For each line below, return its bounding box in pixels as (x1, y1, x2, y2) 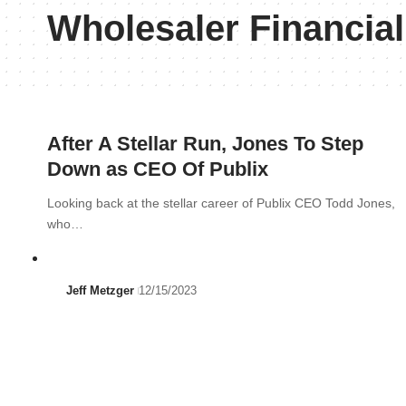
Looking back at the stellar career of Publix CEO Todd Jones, (47, 196, 395, 210)
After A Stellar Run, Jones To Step (47, 132, 363, 155)
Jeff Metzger (65, 284, 134, 297)
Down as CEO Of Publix (47, 158, 268, 180)
